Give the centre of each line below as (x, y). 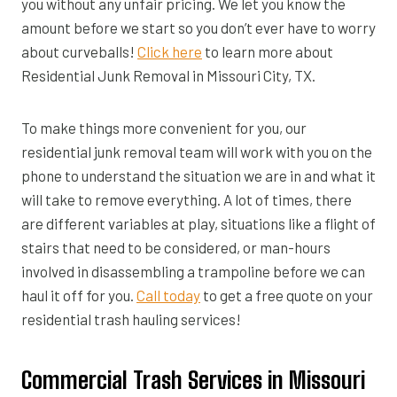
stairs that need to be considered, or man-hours (176, 247)
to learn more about (268, 51)
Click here (170, 51)
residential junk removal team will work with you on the (197, 151)
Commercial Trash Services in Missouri (193, 380)
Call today (168, 295)
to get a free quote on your (287, 295)
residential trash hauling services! (131, 319)
